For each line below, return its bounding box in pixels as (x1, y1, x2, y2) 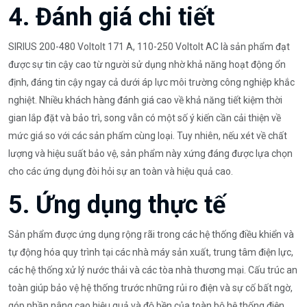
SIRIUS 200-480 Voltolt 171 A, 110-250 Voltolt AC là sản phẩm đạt (8, 40, 290, 52)
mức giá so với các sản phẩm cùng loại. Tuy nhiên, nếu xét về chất (8, 130, 287, 141)
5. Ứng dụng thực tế (8, 190, 225, 219)
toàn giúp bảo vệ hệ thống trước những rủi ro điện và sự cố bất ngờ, (8, 282, 293, 293)
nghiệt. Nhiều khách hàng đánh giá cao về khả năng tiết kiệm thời (8, 94, 282, 106)
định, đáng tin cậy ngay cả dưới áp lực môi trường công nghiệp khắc (8, 76, 295, 88)
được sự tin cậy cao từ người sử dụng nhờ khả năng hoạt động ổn (8, 58, 286, 70)
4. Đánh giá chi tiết (8, 2, 214, 32)
